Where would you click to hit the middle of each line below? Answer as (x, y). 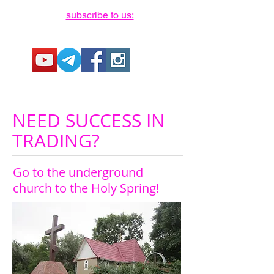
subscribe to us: (100, 15)
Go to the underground (78, 172)
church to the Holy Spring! (86, 188)
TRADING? (56, 141)
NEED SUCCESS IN (89, 120)
